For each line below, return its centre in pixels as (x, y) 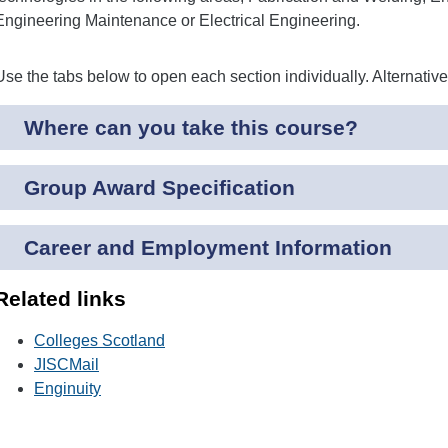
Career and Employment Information (208, 247)
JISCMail (66, 364)
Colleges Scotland (99, 340)
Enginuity (67, 388)
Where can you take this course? (191, 127)
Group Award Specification (159, 187)
